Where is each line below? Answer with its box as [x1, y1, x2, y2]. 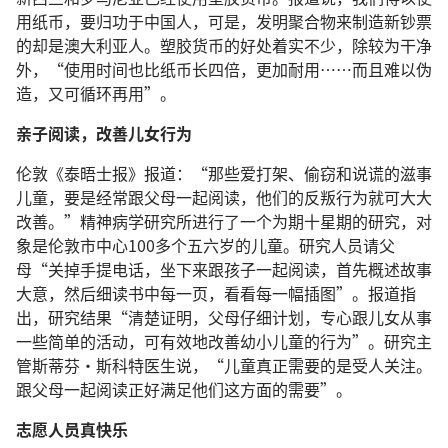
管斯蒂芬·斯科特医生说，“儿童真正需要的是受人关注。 [16, 353, 432, 377]
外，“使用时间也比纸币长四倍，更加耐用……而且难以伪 [16, 57, 432, 81]
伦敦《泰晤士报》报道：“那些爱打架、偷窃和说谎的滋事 [16, 161, 432, 185]
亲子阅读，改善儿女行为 [16, 121, 192, 145]
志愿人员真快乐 [16, 417, 128, 441]
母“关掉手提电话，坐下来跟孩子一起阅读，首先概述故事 [16, 257, 432, 281]
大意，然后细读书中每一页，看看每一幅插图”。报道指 [16, 281, 416, 305]
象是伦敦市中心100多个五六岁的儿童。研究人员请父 [16, 233, 395, 257]
